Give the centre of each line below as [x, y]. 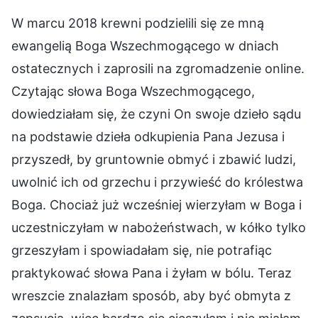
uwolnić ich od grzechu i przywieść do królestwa [157, 182]
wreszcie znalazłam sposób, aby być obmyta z [151, 295]
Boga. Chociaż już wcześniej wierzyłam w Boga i [157, 204]
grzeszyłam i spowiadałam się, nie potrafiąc [142, 250]
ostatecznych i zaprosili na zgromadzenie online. [158, 68]
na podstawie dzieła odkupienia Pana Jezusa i [148, 136]
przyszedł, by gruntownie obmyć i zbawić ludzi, [154, 159]
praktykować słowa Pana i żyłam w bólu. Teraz [152, 273]
